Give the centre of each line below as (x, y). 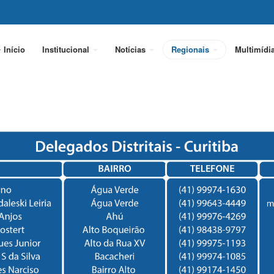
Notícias (131, 49)
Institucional (67, 49)
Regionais (191, 49)
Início (14, 49)
